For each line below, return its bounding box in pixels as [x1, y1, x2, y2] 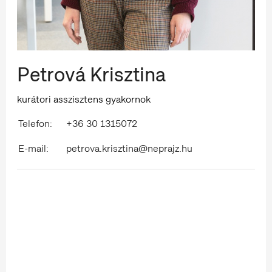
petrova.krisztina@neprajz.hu [66, 141, 192, 155]
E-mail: [18, 141, 49, 155]
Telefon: [18, 117, 52, 130]
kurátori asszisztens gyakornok [17, 92, 151, 106]
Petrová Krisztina [17, 61, 166, 87]
